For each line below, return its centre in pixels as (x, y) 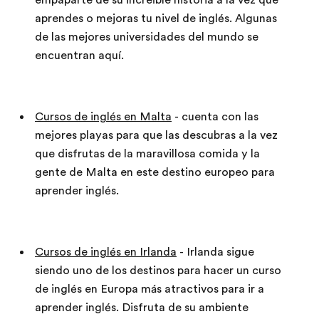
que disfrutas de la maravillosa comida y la (147, 154)
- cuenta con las (215, 117)
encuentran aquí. (79, 56)
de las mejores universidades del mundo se (147, 37)
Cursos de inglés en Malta (103, 117)
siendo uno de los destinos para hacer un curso (158, 271)
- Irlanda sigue (215, 252)
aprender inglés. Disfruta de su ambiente (142, 308)
